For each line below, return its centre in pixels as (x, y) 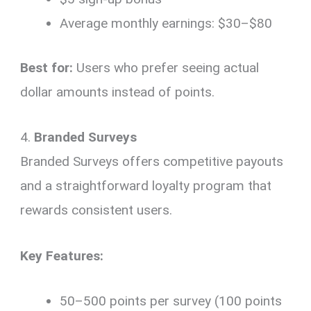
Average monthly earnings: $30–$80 (166, 24)
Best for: (47, 67)
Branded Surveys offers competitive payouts (152, 162)
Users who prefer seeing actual (166, 67)
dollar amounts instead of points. (118, 92)
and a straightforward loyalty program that (146, 186)
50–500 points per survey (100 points (171, 301)
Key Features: (62, 255)
